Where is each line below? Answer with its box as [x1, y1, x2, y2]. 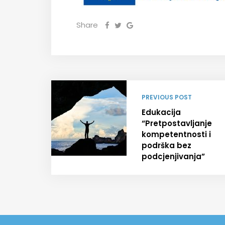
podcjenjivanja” [142, 151, 205, 162]
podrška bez [142, 140, 191, 151]
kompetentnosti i [142, 129, 211, 140]
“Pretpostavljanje [142, 118, 212, 129]
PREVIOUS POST [142, 92, 192, 101]
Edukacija [142, 106, 181, 118]
